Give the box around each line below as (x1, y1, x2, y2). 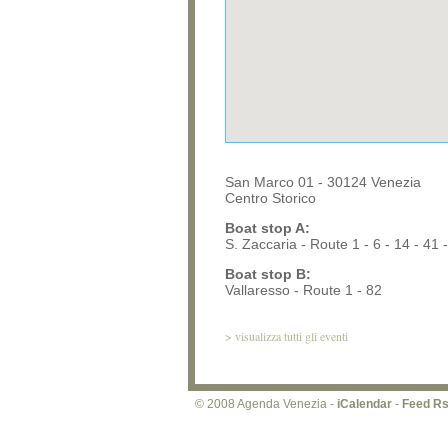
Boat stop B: (225, 266, 311, 282)
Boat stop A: (225, 220, 310, 236)
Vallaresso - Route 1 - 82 (225, 282, 382, 298)
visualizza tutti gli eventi (235, 328, 348, 344)
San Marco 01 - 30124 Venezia (225, 174, 421, 190)
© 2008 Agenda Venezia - (195, 397, 337, 411)
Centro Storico (225, 190, 316, 206)
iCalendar (337, 397, 392, 411)
